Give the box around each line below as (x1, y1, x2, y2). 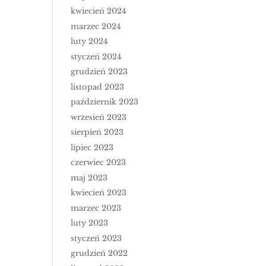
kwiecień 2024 (71, 6, 127, 16)
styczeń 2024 (71, 51, 122, 62)
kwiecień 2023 (71, 188, 127, 198)
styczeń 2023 (71, 233, 122, 243)
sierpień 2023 (71, 127, 124, 137)
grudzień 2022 (71, 248, 128, 258)
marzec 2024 (71, 21, 122, 31)
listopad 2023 (71, 81, 125, 92)
